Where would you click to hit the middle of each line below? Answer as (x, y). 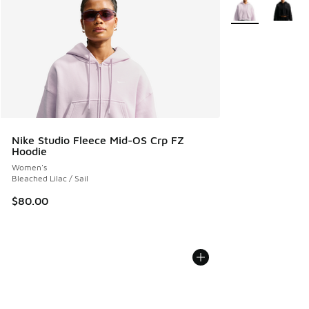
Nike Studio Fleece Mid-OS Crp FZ (98, 140)
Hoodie (29, 151)
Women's (29, 167)
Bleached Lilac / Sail (50, 178)
